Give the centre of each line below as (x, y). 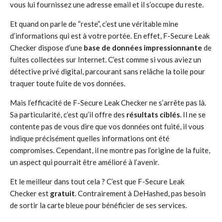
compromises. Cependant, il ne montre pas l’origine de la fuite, (110, 150)
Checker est (30, 193)
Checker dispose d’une (47, 48)
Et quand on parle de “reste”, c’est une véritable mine (94, 24)
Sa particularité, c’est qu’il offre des (68, 114)
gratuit (62, 193)
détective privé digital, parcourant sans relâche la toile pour (108, 71)
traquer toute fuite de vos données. (68, 83)
